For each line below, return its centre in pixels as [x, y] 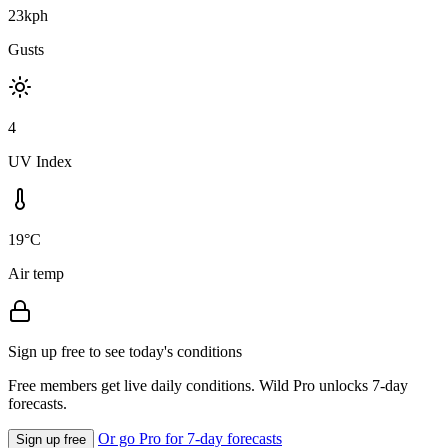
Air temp [36, 273]
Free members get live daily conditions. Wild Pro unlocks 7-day [208, 385]
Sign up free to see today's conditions [125, 351]
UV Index [40, 161]
